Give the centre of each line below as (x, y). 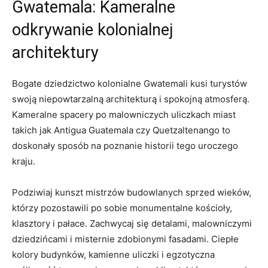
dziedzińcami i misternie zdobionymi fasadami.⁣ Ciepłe (125, 239)
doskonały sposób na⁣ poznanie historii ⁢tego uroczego (125, 146)
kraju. (24, 162)
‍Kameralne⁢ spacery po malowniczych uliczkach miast (124, 115)
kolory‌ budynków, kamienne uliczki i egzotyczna (113, 255)
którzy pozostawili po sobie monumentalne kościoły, (122, 208)
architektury (55, 53)
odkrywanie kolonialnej (92, 30)
